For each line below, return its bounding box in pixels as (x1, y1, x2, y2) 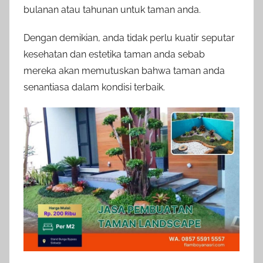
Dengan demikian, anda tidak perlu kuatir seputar (23, 32, 235, 43)
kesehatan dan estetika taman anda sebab (23, 48, 205, 60)
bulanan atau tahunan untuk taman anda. (23, 4, 201, 15)
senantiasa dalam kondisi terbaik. (23, 81, 165, 93)
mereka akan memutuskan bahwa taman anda (23, 65, 225, 76)
